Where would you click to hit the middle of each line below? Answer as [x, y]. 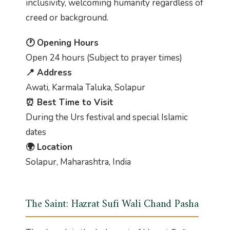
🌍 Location [49, 147]
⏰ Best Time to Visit [70, 102]
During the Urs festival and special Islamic [107, 117]
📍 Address [49, 72]
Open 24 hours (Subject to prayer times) [104, 57]
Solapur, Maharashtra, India [78, 162]
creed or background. [67, 17]
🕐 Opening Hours [62, 43]
